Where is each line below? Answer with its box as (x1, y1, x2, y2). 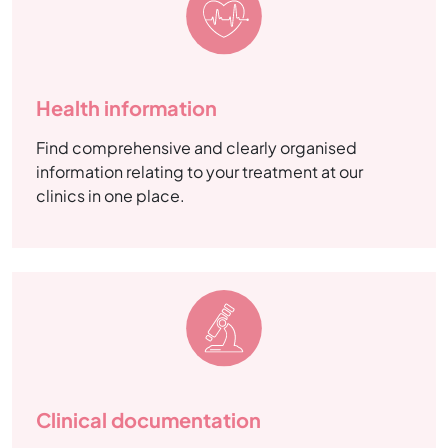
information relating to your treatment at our (36, 161, 363, 183)
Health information (36, 95, 217, 121)
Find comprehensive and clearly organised (36, 137, 357, 159)
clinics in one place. (36, 185, 185, 207)
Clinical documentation (36, 406, 261, 432)
